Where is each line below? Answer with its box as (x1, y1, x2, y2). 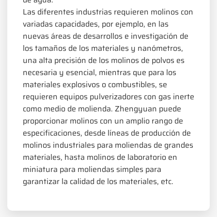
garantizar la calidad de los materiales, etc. (23, 175, 173, 187)
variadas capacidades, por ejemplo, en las (23, 17, 169, 30)
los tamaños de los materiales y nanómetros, (23, 42, 183, 54)
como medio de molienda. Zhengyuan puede (23, 102, 181, 115)
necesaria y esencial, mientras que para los (23, 66, 176, 78)
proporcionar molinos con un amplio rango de (23, 114, 183, 127)
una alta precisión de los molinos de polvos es (23, 54, 185, 66)
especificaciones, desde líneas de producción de (23, 126, 191, 139)
